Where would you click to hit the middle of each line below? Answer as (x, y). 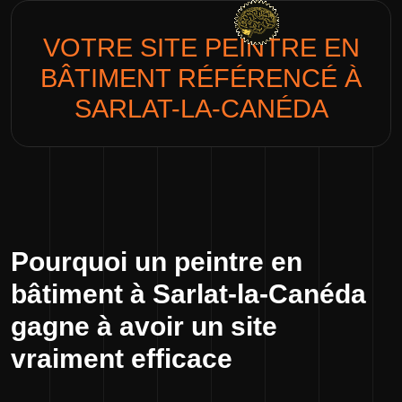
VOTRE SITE (123, 48)
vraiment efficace (122, 358)
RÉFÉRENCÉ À (266, 78)
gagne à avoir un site (144, 326)
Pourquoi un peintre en (157, 262)
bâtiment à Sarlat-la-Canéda (188, 294)
